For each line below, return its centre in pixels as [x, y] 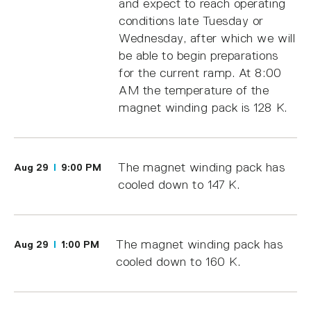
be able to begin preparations [199, 55]
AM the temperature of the [194, 90]
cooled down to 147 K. [179, 184]
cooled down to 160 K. [178, 261]
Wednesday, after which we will [207, 38]
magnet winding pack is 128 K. [203, 107]
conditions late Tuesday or [192, 20]
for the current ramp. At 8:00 [200, 73]
